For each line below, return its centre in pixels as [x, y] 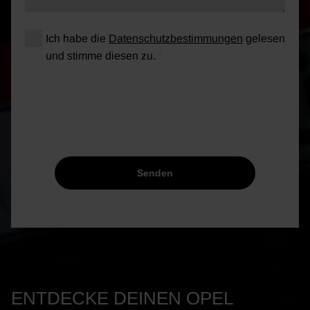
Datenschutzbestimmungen [176, 39]
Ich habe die [77, 39]
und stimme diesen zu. [101, 56]
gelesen [264, 39]
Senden [155, 173]
